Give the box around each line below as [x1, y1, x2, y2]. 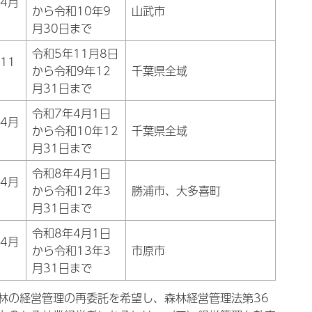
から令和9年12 [32, 61, 111, 79]
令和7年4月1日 [32, 104, 111, 122]
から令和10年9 [32, 1, 111, 19]
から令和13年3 [32, 241, 111, 259]
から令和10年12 [32, 121, 118, 139]
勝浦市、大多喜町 [132, 181, 221, 199]
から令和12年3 [32, 181, 111, 199]
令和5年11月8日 [32, 44, 118, 62]
